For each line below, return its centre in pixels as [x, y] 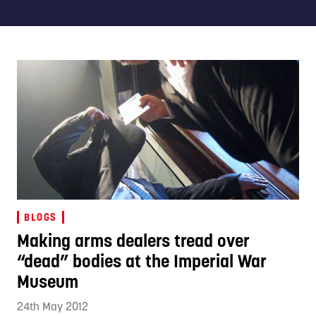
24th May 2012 [53, 306]
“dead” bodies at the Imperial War [142, 261]
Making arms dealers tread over [133, 240]
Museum [48, 281]
